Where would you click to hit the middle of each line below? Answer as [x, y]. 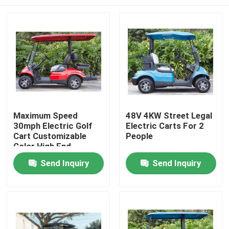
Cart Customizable [50, 136]
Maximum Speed [46, 116]
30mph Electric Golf [53, 126]
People [139, 136]
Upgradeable [39, 157]
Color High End [42, 146]
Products [36, 193]
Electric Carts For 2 [165, 126]
